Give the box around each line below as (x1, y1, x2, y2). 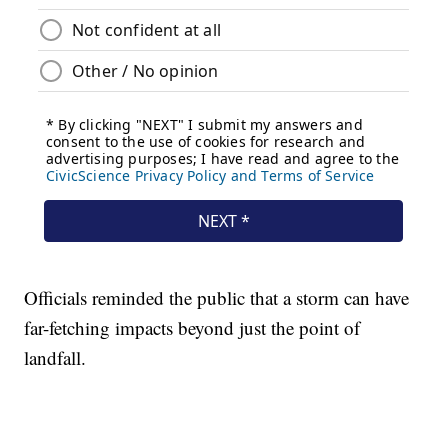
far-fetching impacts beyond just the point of (24, 314, 361, 340)
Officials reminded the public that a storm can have (24, 284, 410, 310)
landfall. (24, 344, 87, 370)
